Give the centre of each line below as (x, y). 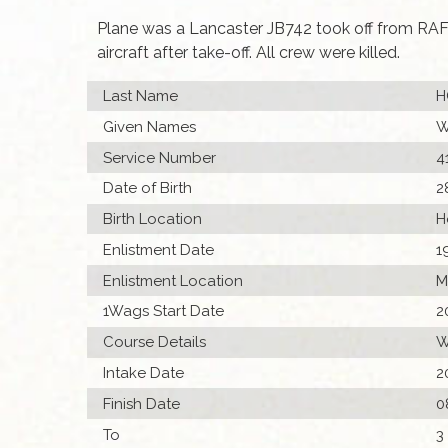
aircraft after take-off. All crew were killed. (248, 52)
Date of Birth (148, 188)
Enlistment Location (173, 280)
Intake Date (144, 372)
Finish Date (142, 403)
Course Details (155, 342)
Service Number (160, 157)
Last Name (141, 95)
